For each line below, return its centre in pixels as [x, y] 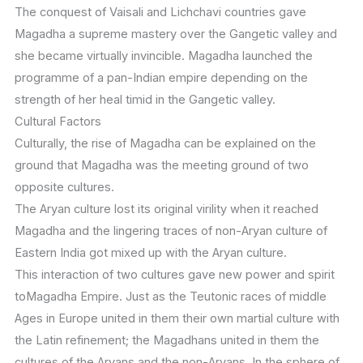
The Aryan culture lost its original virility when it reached [166, 209]
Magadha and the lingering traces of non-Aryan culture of [171, 231]
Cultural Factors [58, 122]
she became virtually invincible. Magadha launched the [163, 56]
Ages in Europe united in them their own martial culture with [177, 319]
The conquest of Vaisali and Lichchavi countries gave [160, 13]
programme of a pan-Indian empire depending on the [161, 78]
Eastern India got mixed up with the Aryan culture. [150, 253]
